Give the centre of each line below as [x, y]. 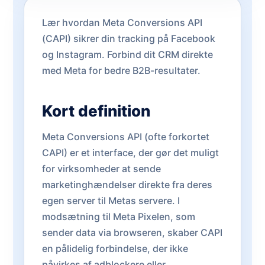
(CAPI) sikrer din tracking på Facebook [129, 38]
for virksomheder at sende [101, 169]
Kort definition [96, 111]
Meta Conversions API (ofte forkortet [126, 137]
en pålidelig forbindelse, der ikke [115, 248]
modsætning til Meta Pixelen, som [119, 216]
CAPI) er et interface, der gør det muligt [130, 153]
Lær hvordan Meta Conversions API [122, 22]
